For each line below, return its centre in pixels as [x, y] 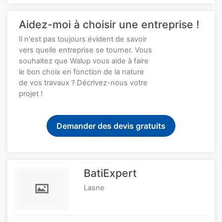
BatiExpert [111, 173]
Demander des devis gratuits [111, 126]
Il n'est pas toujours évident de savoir [83, 39]
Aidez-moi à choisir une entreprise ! [109, 24]
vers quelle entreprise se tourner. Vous [85, 50]
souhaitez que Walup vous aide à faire [84, 61]
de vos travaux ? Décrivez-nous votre [83, 83]
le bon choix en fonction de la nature [82, 72]
